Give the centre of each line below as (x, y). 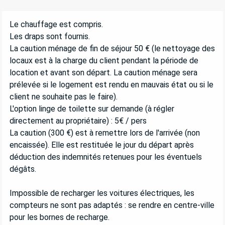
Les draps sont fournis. (50, 36)
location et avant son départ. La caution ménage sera (103, 72)
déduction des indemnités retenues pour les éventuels (106, 157)
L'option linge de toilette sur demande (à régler (92, 108)
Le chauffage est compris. (56, 24)
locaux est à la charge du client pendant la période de (104, 60)
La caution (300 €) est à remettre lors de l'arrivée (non (105, 133)
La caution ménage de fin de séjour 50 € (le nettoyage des (112, 48)
